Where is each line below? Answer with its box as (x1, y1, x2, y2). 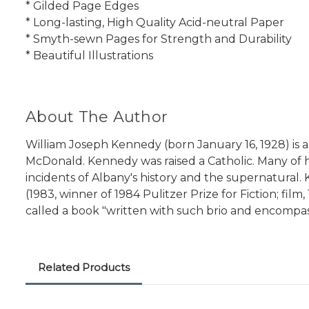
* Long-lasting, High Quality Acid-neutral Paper (26, 16, 284, 30)
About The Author (26, 108, 168, 127)
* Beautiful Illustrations (26, 49, 153, 63)
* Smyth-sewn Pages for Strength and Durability (26, 32, 292, 46)
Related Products (38, 261, 130, 275)
